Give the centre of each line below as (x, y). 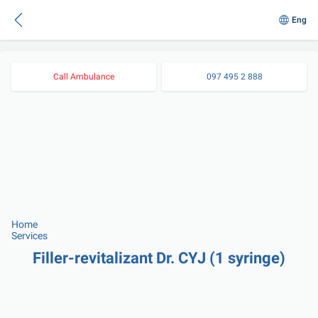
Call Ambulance (84, 77)
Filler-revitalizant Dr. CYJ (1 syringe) (159, 258)
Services (29, 236)
